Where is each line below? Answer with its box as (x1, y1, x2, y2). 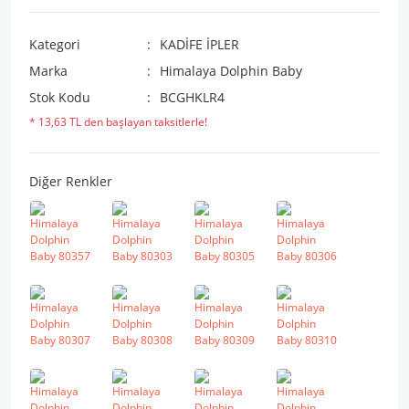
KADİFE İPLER (159, 36, 239, 53)
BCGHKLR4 (159, 89, 225, 106)
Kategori (29, 36, 80, 53)
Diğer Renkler (29, 173, 112, 190)
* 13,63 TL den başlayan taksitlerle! (29, 114, 207, 130)
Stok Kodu (29, 89, 90, 106)
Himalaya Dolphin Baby (159, 62, 302, 79)
